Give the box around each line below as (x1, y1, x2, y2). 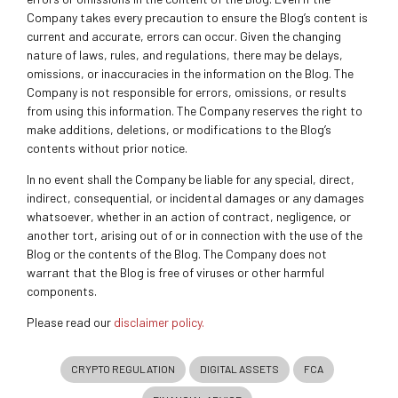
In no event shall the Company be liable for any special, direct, (27, 171, 354, 187)
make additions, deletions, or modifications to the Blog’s (27, 121, 331, 137)
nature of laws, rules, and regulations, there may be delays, (27, 46, 343, 62)
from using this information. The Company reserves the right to (27, 102, 362, 118)
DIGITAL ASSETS (200, 362, 279, 376)
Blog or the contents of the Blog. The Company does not (27, 245, 327, 261)
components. (27, 283, 97, 298)
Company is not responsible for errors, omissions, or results (27, 84, 346, 99)
